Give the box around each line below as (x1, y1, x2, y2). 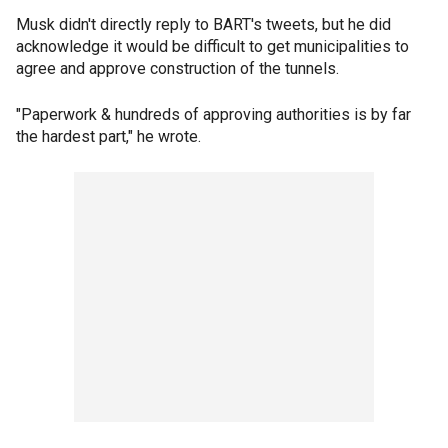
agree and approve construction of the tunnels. (16, 59, 339, 78)
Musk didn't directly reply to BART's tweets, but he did (16, 15, 391, 34)
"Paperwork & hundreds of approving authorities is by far (16, 105, 411, 124)
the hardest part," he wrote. (16, 127, 201, 146)
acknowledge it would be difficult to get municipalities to (16, 37, 409, 56)
